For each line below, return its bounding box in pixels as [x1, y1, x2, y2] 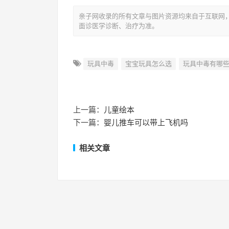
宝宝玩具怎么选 [125, 60, 172, 67]
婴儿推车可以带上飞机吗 [104, 118, 188, 127]
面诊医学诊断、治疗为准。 [79, 22, 158, 30]
